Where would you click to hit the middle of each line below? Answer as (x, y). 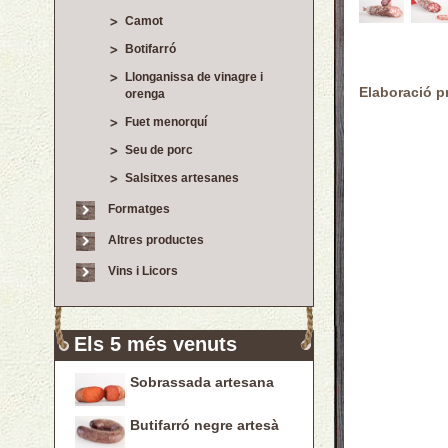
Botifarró (150, 49)
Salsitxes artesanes (182, 178)
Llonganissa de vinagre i (194, 77)
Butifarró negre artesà (204, 425)
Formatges (139, 209)
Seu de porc (159, 150)
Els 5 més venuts (155, 344)
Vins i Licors (143, 271)
